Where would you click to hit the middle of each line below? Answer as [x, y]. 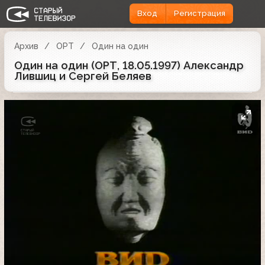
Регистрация [199, 14]
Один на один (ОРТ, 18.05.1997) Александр [129, 65]
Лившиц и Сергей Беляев [83, 76]
